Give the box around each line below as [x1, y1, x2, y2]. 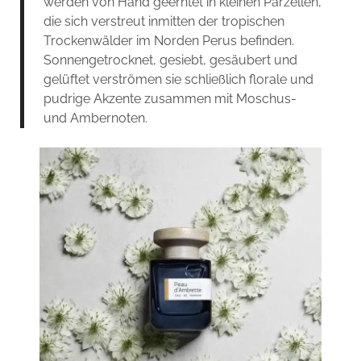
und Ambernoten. [43, 110, 147, 126]
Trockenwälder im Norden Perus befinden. [43, 32, 294, 48]
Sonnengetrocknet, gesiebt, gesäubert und [43, 52, 297, 68]
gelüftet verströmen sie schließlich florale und [43, 71, 313, 87]
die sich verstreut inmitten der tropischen [43, 13, 284, 29]
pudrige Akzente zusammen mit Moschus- [43, 90, 297, 106]
